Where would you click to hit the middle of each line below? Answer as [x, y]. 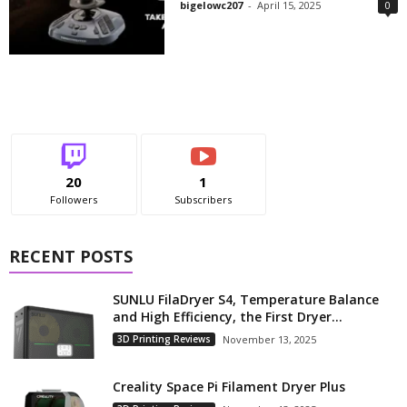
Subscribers [203, 199]
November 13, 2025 [269, 339]
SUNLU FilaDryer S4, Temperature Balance [246, 299]
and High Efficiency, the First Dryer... [228, 316]
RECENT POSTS [71, 256]
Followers [74, 199]
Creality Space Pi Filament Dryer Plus [229, 386]
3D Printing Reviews [164, 338]
